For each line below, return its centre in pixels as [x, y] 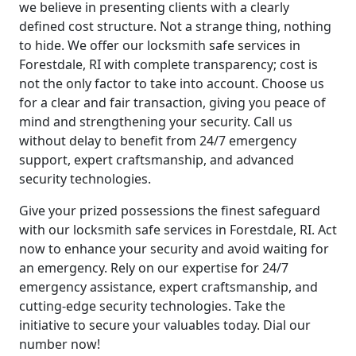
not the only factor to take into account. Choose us [172, 83]
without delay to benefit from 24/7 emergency [158, 140]
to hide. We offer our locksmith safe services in [160, 45]
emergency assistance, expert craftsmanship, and [168, 286]
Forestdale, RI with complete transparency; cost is [168, 64]
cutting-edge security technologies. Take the [152, 306]
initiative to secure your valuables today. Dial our [165, 325]
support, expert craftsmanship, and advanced [157, 159]
